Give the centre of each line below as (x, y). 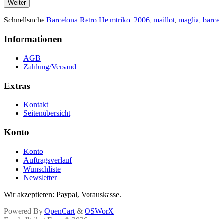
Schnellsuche (25, 20)
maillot (164, 20)
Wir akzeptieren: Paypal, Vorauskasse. (63, 194)
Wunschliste (42, 169)
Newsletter (40, 177)
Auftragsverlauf (48, 160)
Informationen (33, 39)
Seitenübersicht (47, 113)
